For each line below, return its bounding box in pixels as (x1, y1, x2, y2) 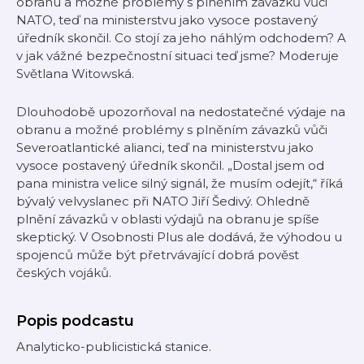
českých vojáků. (16, 265, 111, 280)
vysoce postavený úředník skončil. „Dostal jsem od (16, 158, 324, 173)
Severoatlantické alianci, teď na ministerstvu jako (16, 140, 314, 155)
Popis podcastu (16, 312, 134, 330)
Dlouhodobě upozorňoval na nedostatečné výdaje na (16, 104, 345, 119)
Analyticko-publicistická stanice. (16, 339, 211, 354)
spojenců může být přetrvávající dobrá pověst (16, 247, 299, 262)
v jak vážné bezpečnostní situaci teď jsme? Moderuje (16, 48, 339, 63)
